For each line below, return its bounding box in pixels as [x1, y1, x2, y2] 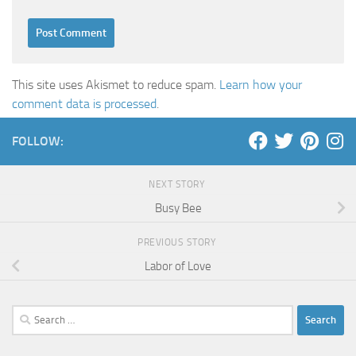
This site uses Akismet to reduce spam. [12, 77, 219, 92]
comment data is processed [12, 96, 157, 111]
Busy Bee [154, 200, 202, 215]
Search [11, 306, 44, 321]
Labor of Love [145, 258, 211, 273]
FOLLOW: [12, 133, 64, 149]
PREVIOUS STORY [137, 236, 219, 248]
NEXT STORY [149, 179, 207, 190]
